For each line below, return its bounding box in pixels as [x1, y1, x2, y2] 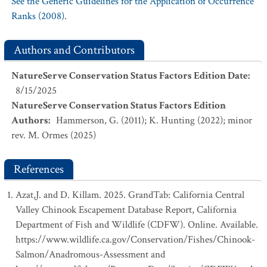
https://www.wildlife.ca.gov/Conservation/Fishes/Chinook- [15, 233, 255, 246]
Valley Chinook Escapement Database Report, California [15, 203, 237, 216]
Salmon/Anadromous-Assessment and [15, 248, 165, 261]
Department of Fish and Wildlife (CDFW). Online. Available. [15, 218, 258, 231]
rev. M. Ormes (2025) [11, 129, 96, 142]
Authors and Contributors [14, 42, 135, 58]
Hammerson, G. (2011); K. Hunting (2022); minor [56, 114, 252, 127]
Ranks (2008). [11, 10, 67, 23]
